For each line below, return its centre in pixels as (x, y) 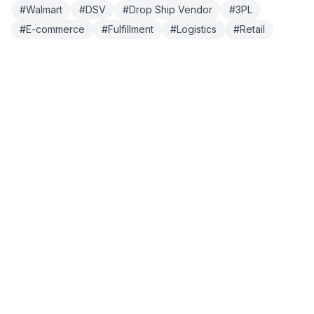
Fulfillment (131, 29)
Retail (252, 29)
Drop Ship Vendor (171, 9)
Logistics (197, 29)
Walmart (44, 9)
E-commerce (55, 29)
